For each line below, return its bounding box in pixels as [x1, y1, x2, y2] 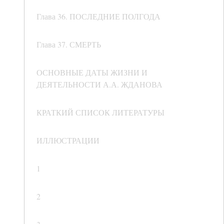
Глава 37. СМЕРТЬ [36, 39, 101, 50]
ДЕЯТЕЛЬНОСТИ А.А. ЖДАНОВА [36, 79, 162, 90]
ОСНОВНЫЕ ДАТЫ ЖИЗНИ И [36, 67, 147, 78]
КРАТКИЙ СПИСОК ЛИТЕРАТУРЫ [36, 107, 164, 118]
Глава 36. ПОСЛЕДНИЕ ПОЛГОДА [36, 11, 160, 22]
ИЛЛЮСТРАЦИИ [36, 135, 99, 146]
